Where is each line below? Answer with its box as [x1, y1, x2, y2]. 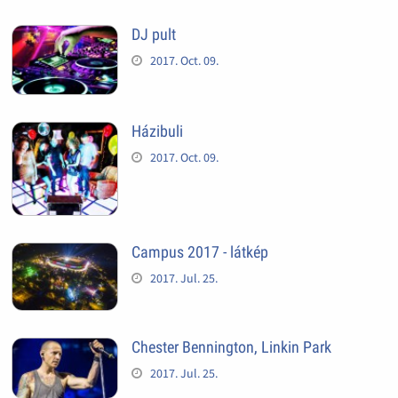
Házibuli [131, 122, 183, 141]
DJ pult [131, 24, 176, 44]
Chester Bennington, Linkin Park [131, 338, 331, 357]
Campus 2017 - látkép [131, 243, 268, 262]
